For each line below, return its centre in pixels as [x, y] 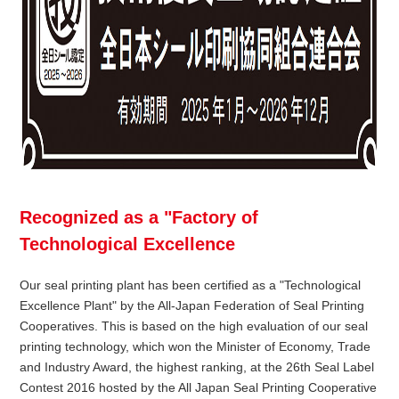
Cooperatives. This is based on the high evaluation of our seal [194, 326]
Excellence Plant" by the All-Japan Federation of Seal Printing [192, 306]
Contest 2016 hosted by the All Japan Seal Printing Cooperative [199, 388]
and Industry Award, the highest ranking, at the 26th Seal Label [197, 367]
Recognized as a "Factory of [139, 218]
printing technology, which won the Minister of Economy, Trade [195, 347]
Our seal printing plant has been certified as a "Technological [191, 285]
